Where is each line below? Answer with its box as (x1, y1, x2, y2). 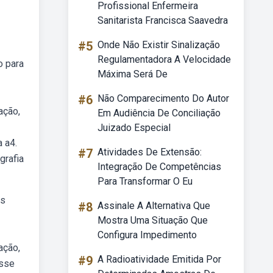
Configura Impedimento (97, 229, 197, 241)
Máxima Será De (97, 68, 168, 80)
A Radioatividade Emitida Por (97, 253, 221, 265)
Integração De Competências (97, 161, 221, 172)
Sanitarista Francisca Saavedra (97, 15, 228, 26)
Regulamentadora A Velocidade (97, 54, 231, 65)
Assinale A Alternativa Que (97, 200, 210, 211)
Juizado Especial (97, 122, 171, 133)
